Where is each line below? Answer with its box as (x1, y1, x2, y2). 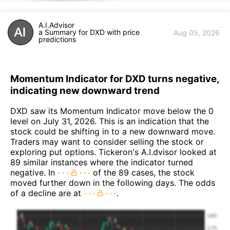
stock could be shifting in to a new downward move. (10, 126, 215, 137)
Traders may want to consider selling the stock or (10, 137, 204, 147)
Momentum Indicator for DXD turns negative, (10, 72, 219, 85)
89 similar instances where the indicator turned (10, 157, 193, 168)
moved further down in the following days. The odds (10, 178, 215, 188)
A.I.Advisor (39, 21, 74, 29)
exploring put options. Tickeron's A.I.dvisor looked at (10, 147, 217, 158)
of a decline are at (10, 188, 84, 199)
